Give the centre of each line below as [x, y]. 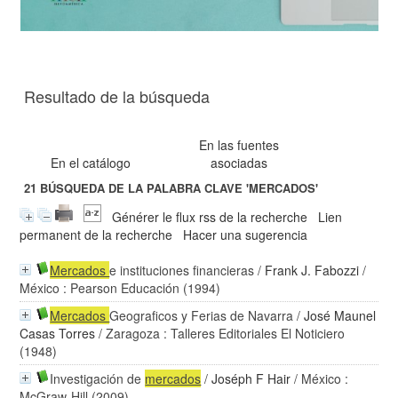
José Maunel [340, 315]
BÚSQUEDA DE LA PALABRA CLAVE [142, 188]
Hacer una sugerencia [246, 235]
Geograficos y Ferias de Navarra [202, 315]
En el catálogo [91, 163]
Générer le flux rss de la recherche [210, 217]
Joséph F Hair [251, 378]
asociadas [239, 163]
